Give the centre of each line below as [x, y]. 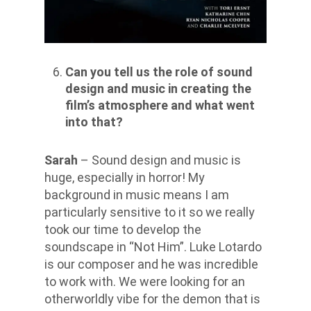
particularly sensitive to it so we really [150, 212]
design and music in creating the [158, 88]
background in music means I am [137, 194]
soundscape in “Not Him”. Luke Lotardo [153, 246]
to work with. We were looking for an [145, 281]
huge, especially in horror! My [125, 177]
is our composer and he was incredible [151, 264]
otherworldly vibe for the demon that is [152, 299]
